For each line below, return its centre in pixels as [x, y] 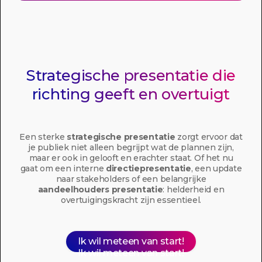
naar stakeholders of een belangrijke [131, 179]
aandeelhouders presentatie [100, 189]
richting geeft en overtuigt [131, 94]
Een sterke [43, 137]
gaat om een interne [63, 168]
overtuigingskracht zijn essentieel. [131, 200]
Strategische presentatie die [131, 75]
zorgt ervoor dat [209, 137]
